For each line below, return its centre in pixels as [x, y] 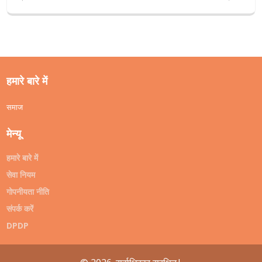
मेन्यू [14, 134]
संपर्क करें [20, 209]
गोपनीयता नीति [28, 192]
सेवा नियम [21, 175]
